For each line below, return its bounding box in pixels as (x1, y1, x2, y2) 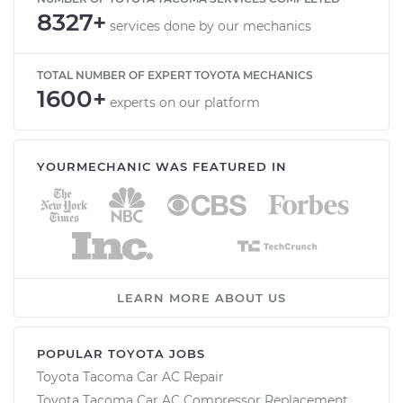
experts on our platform (110, 94, 260, 111)
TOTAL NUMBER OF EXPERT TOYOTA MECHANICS (37, 67, 313, 82)
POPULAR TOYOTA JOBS (37, 345, 205, 361)
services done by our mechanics (110, 17, 311, 34)
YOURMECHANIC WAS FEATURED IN (37, 158, 287, 174)
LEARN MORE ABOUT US (117, 290, 286, 305)
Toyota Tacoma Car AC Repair (37, 368, 224, 385)
